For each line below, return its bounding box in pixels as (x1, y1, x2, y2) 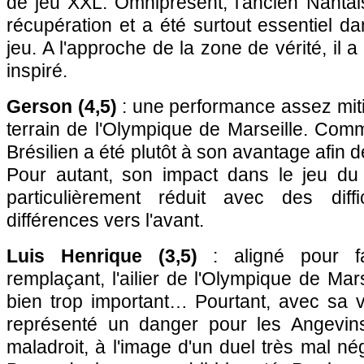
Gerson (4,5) (6, 96, 117, 117)
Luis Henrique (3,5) (6, 245, 197, 266)
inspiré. (6, 60, 67, 81)
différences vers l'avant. (6, 210, 204, 231)
